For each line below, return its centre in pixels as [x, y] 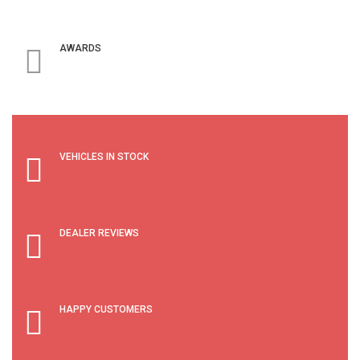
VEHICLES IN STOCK [104, 157]
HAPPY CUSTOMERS [106, 309]
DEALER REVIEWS [99, 233]
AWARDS [80, 48]
